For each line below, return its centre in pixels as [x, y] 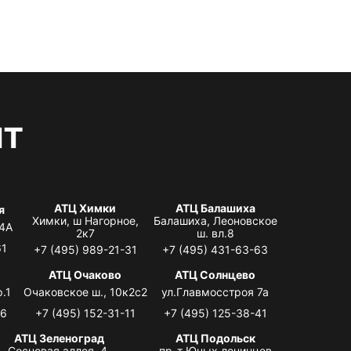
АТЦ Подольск [215, 338]
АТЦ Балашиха [215, 208]
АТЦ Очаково [85, 274]
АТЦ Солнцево [215, 274]
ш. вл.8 [215, 233]
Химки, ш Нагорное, [85, 220]
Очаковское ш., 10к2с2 [85, 291]
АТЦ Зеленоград [59, 338]
